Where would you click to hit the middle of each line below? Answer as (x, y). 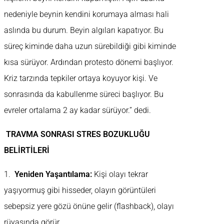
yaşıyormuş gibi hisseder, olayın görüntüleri (80, 190)
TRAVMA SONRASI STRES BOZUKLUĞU (78, 134)
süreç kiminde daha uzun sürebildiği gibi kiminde (90, 46)
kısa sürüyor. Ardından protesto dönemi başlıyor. (89, 62)
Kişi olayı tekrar (120, 174)
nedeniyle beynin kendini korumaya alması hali (86, 14)
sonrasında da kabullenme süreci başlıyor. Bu (84, 94)
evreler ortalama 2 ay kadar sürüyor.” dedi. (78, 110)
